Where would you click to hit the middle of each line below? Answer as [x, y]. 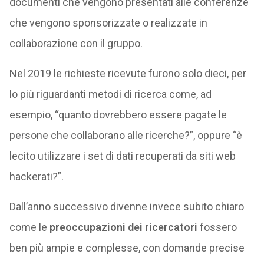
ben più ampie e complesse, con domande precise [127, 248]
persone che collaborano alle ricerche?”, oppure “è [126, 135]
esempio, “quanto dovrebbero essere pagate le [118, 115]
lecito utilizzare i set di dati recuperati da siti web [122, 156]
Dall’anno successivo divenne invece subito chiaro [126, 207]
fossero [217, 227]
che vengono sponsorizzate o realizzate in [108, 23]
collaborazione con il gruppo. [76, 43]
